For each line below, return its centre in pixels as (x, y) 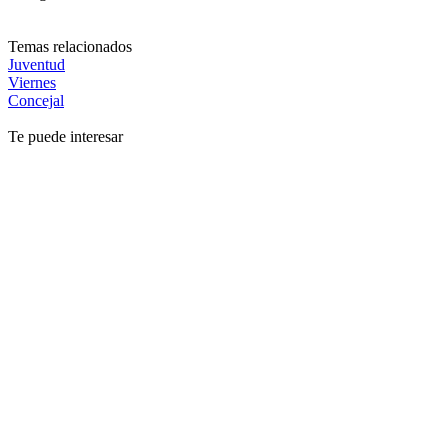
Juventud (36, 64)
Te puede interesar (65, 136)
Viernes (32, 82)
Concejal (36, 100)
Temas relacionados (70, 46)
